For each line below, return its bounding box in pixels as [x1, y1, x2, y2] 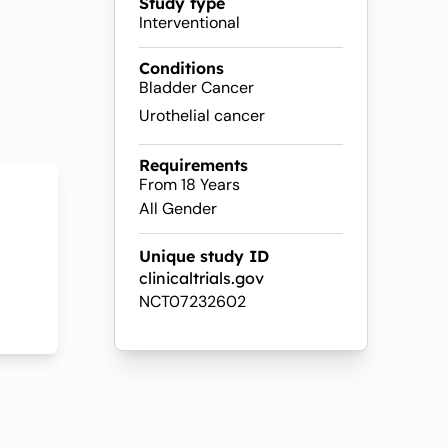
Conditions [139, 58, 224, 78]
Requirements [139, 155, 248, 175]
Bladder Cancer [139, 77, 254, 98]
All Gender [139, 198, 217, 219]
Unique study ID [139, 246, 269, 266]
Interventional [139, 12, 240, 33]
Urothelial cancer [139, 105, 265, 126]
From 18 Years [139, 174, 240, 195]
